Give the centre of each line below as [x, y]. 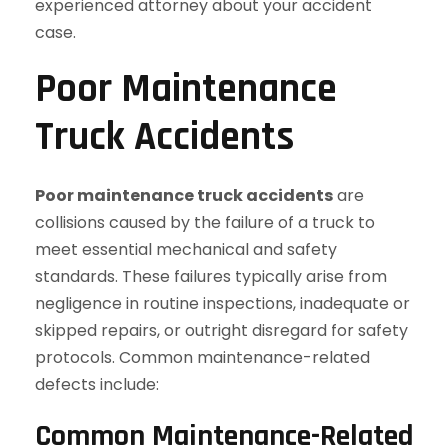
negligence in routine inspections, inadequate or [222, 303]
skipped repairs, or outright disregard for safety [221, 330]
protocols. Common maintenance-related [202, 357]
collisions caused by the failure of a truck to [205, 222]
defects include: [97, 384]
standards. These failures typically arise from [211, 276]
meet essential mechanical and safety [186, 249]
